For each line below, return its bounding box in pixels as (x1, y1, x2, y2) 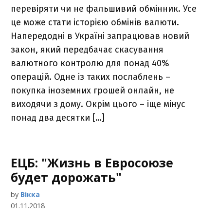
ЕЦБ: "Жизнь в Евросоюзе (11, 154, 174, 171)
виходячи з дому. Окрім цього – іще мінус (11, 99, 186, 109)
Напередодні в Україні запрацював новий (11, 31, 190, 41)
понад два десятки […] (11, 112, 105, 123)
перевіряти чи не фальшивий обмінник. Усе (11, 3, 197, 14)
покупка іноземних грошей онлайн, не (11, 85, 175, 96)
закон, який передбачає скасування (11, 44, 164, 55)
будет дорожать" (11, 169, 122, 185)
